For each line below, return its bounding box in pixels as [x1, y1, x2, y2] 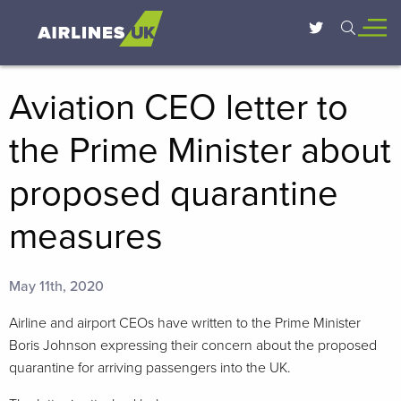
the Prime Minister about [9, 129, 391, 172]
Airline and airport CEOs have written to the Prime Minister [9, 314, 361, 332]
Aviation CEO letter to [9, 86, 348, 129]
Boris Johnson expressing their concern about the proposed [9, 337, 377, 354]
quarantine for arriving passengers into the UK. [9, 359, 291, 377]
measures [9, 215, 163, 258]
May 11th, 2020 [9, 277, 104, 295]
